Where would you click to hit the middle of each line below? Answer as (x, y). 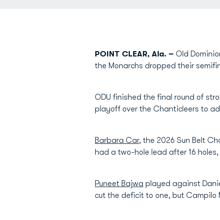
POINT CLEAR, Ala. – (134, 54)
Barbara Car (117, 140)
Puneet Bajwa (119, 184)
